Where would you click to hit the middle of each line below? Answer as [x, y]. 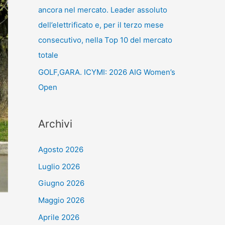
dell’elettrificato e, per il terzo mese [101, 25]
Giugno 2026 [61, 183]
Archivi [55, 124]
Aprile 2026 [59, 217]
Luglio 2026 [59, 166]
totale [48, 55]
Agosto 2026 [61, 149]
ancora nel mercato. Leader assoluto [103, 10]
